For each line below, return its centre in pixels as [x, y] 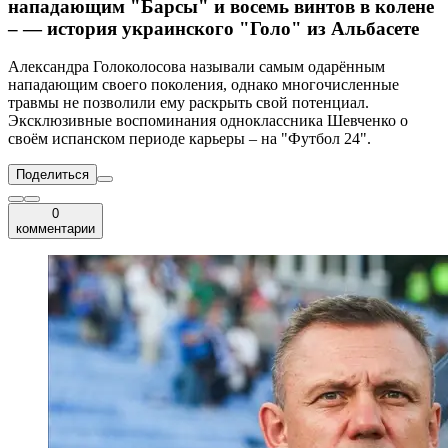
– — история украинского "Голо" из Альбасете [213, 28]
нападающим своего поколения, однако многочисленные [203, 85]
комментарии [55, 229]
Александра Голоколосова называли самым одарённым [196, 67]
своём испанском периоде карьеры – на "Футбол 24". [189, 139]
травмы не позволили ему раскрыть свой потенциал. [188, 103]
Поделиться [52, 175]
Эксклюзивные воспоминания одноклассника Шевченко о [208, 121]
